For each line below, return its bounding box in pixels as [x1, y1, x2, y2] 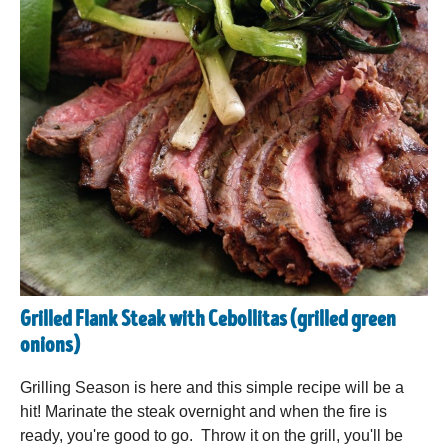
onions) [20, 335, 80, 358]
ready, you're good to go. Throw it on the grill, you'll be [20, 426, 403, 444]
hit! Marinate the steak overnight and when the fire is [20, 402, 387, 420]
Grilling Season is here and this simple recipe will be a [20, 378, 404, 396]
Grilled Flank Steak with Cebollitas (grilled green [20, 309, 396, 332]
